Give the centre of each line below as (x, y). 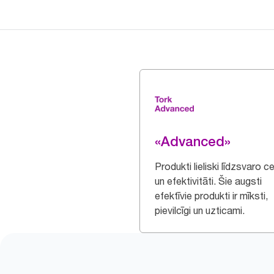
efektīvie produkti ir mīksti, (211, 196)
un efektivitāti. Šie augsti (208, 181)
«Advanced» (193, 141)
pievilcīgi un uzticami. (200, 210)
